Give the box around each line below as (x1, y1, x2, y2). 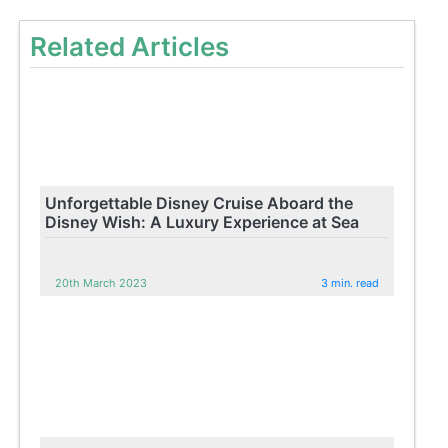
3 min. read (321, 275, 380, 290)
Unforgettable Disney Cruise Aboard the (45, 192, 354, 213)
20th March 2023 (55, 275, 148, 290)
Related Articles (30, 30, 230, 62)
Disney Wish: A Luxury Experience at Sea (45, 211, 360, 232)
